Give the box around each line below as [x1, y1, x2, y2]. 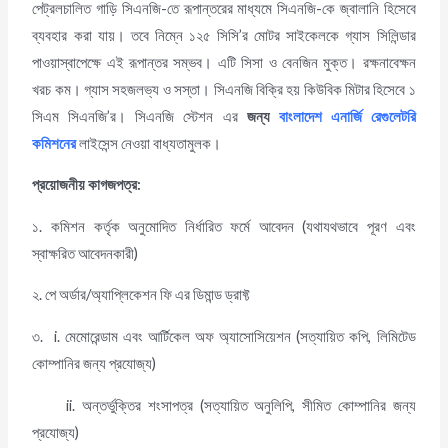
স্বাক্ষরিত [32, 244, 79, 262]
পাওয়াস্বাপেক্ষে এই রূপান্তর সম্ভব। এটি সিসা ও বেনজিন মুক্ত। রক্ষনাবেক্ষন [32, 53, 416, 71]
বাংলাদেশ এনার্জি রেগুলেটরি [278, 107, 416, 125]
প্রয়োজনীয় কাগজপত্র [32, 176, 138, 194]
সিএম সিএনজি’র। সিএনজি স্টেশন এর [32, 107, 247, 125]
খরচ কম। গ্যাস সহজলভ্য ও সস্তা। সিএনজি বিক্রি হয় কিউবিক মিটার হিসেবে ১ [32, 80, 416, 98]
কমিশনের [32, 134, 80, 152]
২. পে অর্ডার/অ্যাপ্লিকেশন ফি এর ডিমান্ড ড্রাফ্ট [32, 286, 250, 304]
